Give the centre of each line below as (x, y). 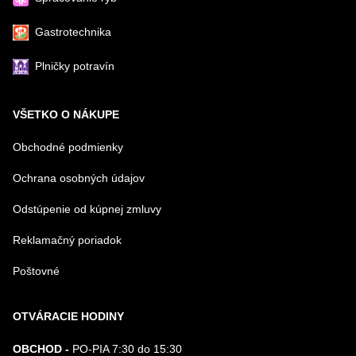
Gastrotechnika (73, 32)
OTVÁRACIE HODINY (68, 316)
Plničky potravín (75, 66)
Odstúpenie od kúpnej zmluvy (87, 209)
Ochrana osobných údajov (79, 178)
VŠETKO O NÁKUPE (66, 114)
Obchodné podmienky (68, 147)
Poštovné (36, 271)
